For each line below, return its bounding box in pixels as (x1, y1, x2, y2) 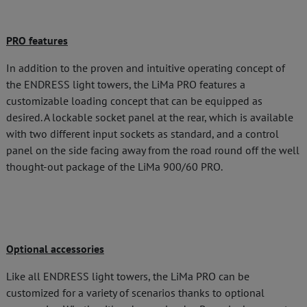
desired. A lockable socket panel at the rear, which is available (6, 110, 293, 124)
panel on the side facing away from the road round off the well (6, 143, 299, 157)
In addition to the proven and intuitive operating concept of (6, 61, 285, 75)
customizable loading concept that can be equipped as (6, 94, 262, 108)
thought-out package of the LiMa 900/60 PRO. (6, 160, 223, 173)
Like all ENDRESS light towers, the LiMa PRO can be (6, 269, 249, 283)
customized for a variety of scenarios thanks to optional (6, 286, 265, 299)
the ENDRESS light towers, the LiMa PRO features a (6, 77, 245, 91)
